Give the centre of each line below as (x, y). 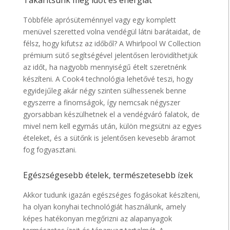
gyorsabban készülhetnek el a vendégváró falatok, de (112, 114)
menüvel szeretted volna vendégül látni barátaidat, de (112, 32)
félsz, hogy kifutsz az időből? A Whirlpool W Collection (112, 44)
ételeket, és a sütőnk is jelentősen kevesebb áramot (110, 138)
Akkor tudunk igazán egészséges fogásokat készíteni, (112, 195)
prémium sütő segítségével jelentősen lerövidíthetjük (111, 55)
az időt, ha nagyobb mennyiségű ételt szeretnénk (105, 67)
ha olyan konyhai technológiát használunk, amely (105, 207)
